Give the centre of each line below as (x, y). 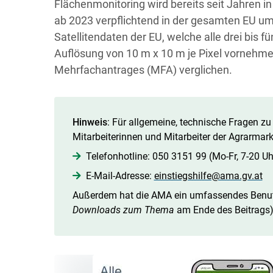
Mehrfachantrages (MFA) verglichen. (143, 69)
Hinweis (90, 122)
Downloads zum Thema (123, 210)
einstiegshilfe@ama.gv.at (208, 175)
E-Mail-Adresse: (120, 175)
